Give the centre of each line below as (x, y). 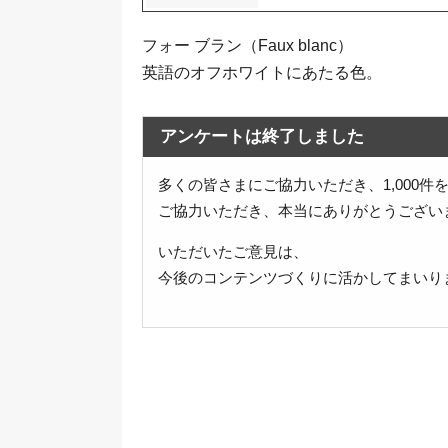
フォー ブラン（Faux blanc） (247, 45)
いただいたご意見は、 (233, 252)
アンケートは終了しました (262, 136)
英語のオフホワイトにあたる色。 (262, 72)
